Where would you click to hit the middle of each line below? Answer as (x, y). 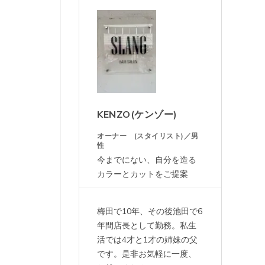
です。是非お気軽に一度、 (147, 254)
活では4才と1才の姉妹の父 (147, 240)
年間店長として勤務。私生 (147, 226)
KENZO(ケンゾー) (137, 115)
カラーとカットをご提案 (147, 174)
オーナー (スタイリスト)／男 (148, 136)
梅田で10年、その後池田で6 (150, 211)
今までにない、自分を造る (147, 160)
